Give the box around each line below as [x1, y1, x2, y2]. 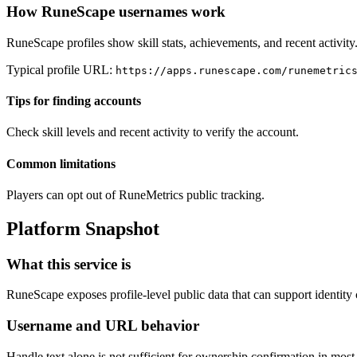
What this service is [6, 255, 131, 273]
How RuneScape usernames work [6, 3, 226, 20]
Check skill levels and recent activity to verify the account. [6, 125, 299, 139]
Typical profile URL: [6, 62, 116, 76]
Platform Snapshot [6, 218, 159, 239]
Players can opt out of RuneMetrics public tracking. [6, 187, 265, 202]
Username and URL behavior [6, 317, 199, 335]
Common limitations [6, 156, 116, 171]
